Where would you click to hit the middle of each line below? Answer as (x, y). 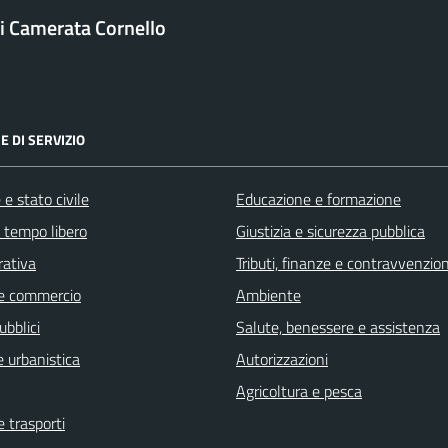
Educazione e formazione (318, 198)
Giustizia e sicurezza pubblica (330, 230)
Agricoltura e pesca (299, 390)
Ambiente (268, 294)
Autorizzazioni (282, 358)
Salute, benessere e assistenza (338, 326)
